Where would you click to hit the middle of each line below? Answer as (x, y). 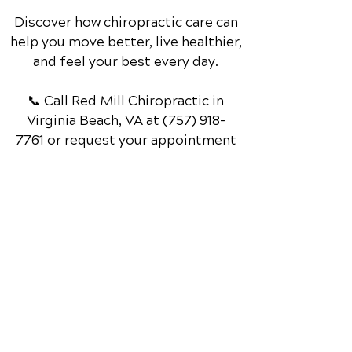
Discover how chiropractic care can (126, 79)
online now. (126, 216)
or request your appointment (141, 197)
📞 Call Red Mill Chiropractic (118, 158)
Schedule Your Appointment (128, 267)
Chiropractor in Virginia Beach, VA (126, 322)
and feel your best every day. (126, 118)
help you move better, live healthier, (126, 99)
